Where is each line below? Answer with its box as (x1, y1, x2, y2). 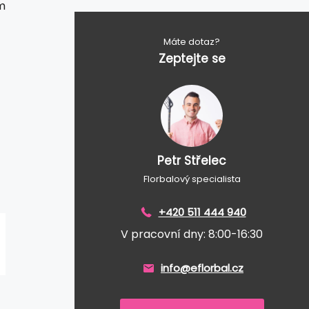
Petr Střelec (157, 152, 226, 169)
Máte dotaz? (163, 34, 220, 48)
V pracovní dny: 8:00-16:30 (121, 226, 263, 242)
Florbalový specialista (143, 172, 241, 186)
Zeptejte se (158, 50, 226, 67)
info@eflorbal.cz (161, 261, 243, 276)
